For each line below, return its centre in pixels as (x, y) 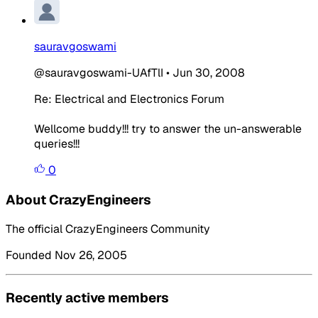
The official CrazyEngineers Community (108, 229)
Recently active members (87, 297)
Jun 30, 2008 (209, 72)
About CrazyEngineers (78, 199)
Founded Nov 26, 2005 (66, 256)
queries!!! (57, 143)
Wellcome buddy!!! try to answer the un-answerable (168, 128)
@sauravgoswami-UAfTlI (99, 72)
